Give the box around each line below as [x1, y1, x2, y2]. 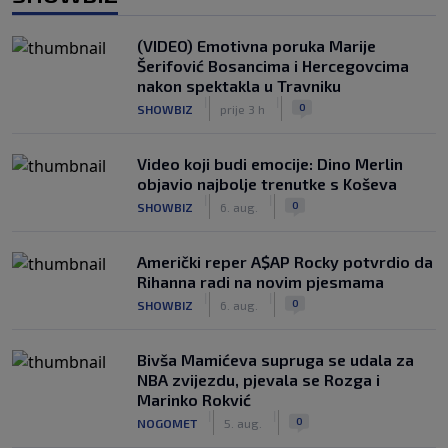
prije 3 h [220, 101, 265, 116]
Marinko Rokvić [137, 390, 251, 409]
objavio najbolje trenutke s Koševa [137, 174, 397, 193]
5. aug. [224, 415, 262, 430]
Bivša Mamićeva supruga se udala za [137, 350, 414, 369]
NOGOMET [137, 415, 197, 430]
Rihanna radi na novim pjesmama [137, 272, 384, 291]
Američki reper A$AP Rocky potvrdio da [137, 252, 433, 271]
